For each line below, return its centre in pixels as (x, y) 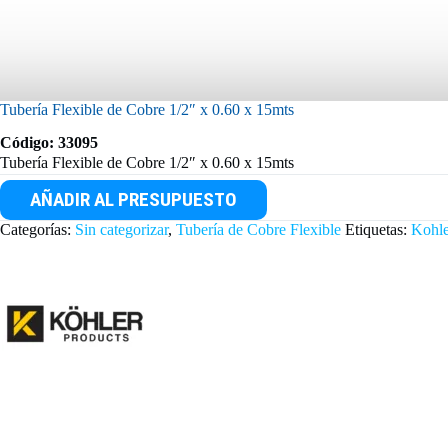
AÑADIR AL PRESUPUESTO (133, 200)
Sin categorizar (121, 229)
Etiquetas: (378, 229)
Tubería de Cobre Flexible (258, 229)
